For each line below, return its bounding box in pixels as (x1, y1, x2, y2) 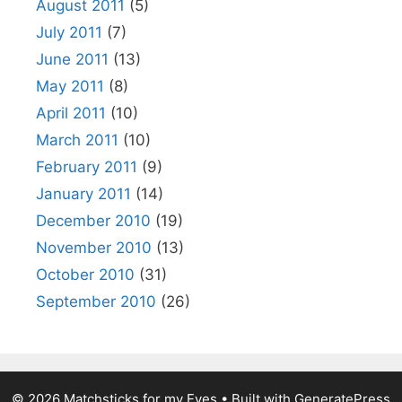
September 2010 (36, 293, 156, 310)
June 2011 (36, 50, 109, 68)
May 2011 (36, 77, 104, 95)
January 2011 (36, 185, 131, 203)
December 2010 (36, 212, 151, 230)
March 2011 (36, 131, 118, 149)
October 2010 (36, 266, 135, 284)
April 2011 (36, 104, 106, 122)
